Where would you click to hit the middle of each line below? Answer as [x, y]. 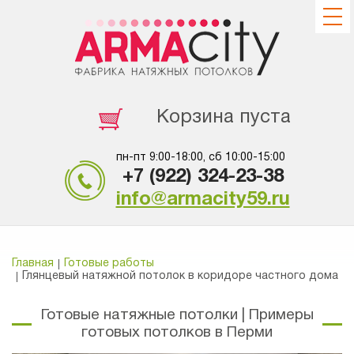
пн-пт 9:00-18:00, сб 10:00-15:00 [200, 158]
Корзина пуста [223, 118]
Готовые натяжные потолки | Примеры [177, 315]
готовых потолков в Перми [177, 333]
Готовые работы [109, 264]
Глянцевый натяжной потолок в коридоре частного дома [180, 276]
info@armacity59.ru [203, 200]
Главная [33, 264]
